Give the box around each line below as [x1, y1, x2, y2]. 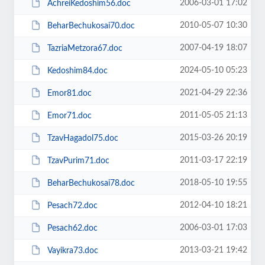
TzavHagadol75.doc [47, 134, 118, 143]
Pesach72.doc [47, 201, 98, 210]
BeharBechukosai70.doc [47, 21, 135, 30]
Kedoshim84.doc [47, 66, 108, 75]
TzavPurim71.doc [47, 156, 109, 165]
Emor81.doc [47, 89, 92, 98]
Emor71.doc [47, 111, 92, 120]
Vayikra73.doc [47, 246, 98, 255]
